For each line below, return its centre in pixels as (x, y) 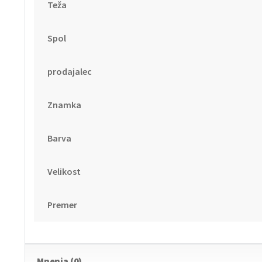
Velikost (64, 171)
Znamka (64, 104)
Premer (62, 204)
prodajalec (69, 71)
